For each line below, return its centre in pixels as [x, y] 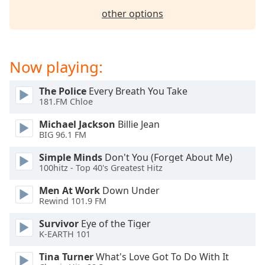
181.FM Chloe [66, 102]
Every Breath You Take [137, 91]
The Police [63, 91]
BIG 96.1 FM [63, 135]
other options [132, 14]
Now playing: [56, 67]
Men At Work [70, 190]
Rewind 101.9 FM [73, 201]
